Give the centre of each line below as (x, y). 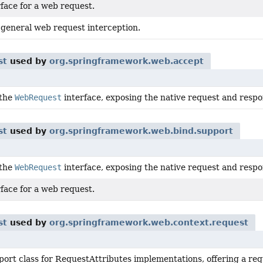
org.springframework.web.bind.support (141, 131)
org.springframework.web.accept (127, 61)
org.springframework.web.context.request (149, 222)
